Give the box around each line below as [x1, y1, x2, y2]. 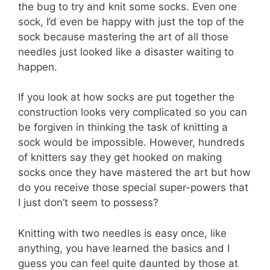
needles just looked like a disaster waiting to [18, 45, 234, 58]
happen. [18, 60, 57, 73]
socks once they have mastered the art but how [18, 166, 251, 179]
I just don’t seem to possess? [18, 196, 159, 209]
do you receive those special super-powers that [18, 181, 248, 194]
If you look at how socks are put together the [18, 91, 234, 104]
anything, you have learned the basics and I [18, 242, 230, 254]
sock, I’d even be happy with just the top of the [18, 15, 244, 28]
